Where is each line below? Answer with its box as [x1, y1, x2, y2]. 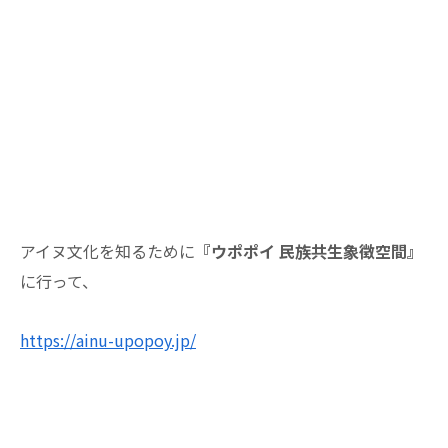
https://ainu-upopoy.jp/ [20, 328, 196, 353]
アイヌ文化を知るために [20, 239, 195, 264]
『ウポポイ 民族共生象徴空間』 [195, 239, 423, 264]
